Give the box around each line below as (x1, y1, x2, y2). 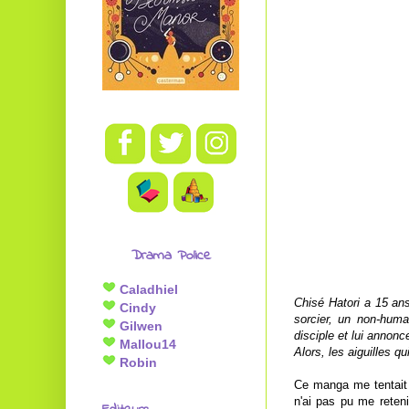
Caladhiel (116, 282, 178, 297)
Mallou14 (116, 337, 176, 351)
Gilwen (116, 319, 163, 333)
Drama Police (131, 245, 211, 267)
